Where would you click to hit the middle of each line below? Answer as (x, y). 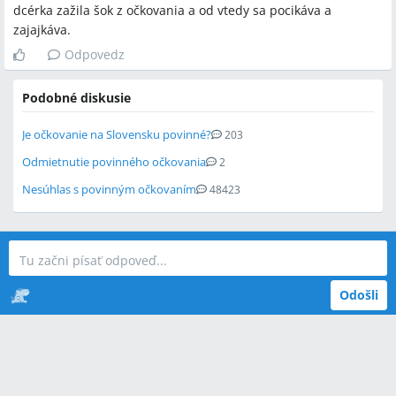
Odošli (359, 295)
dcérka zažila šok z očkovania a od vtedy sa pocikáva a (172, 10)
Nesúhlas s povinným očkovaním (109, 189)
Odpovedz (95, 54)
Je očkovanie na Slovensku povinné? (117, 134)
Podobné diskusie (76, 98)
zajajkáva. (42, 30)
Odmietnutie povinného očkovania (114, 162)
